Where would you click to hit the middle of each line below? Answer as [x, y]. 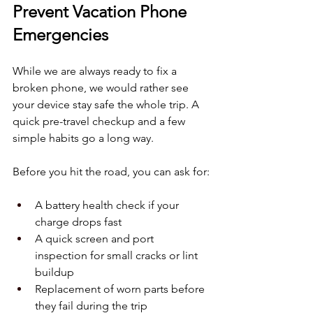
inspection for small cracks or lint [118, 255]
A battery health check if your [108, 205]
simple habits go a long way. [83, 138]
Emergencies [60, 34]
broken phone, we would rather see [102, 87]
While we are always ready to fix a [96, 71]
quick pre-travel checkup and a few [100, 121]
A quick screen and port [96, 238]
